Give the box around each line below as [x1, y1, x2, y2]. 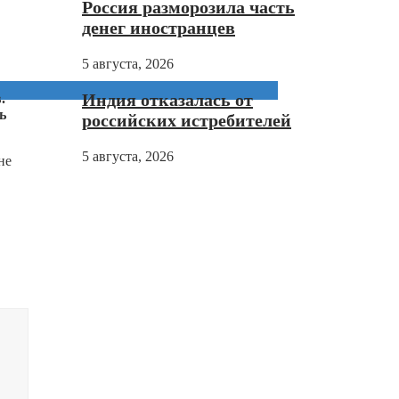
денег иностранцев [82, 18, 235, 38]
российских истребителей [82, 110, 291, 131]
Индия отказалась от [82, 90, 253, 110]
